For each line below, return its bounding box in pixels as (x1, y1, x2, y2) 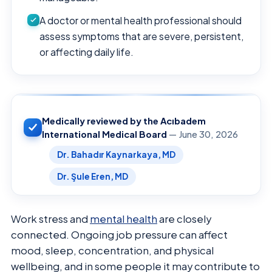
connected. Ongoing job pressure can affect (11, 228, 228, 241)
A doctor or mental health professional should (39, 13, 242, 27)
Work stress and (11, 212, 90, 225)
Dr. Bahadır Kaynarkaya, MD (57, 149, 175, 160)
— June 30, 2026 (167, 128, 238, 140)
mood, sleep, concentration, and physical (11, 243, 214, 257)
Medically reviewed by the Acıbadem (42, 115, 206, 126)
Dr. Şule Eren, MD (57, 171, 128, 182)
